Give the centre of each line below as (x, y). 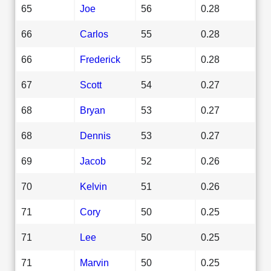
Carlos (94, 34)
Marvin (94, 262)
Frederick (100, 59)
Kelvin (93, 186)
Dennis (95, 135)
